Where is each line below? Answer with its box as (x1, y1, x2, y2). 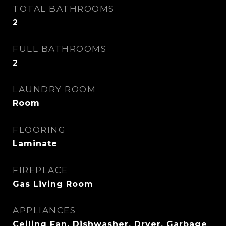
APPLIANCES (13, 205, 76, 215)
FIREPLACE (13, 165, 68, 175)
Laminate (13, 139, 58, 148)
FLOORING (13, 125, 66, 135)
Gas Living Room (13, 179, 93, 189)
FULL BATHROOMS (13, 44, 106, 54)
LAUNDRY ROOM (13, 84, 96, 94)
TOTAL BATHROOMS (13, 4, 115, 14)
